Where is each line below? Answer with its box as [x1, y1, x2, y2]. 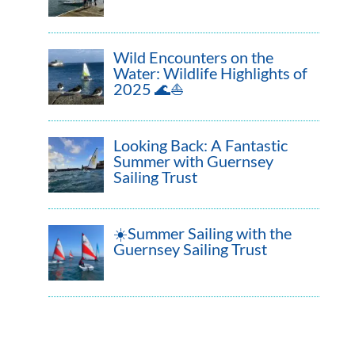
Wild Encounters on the [113, 47, 273, 67]
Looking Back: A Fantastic [113, 135, 288, 155]
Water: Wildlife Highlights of [113, 63, 307, 82]
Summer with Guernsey [113, 151, 273, 170]
